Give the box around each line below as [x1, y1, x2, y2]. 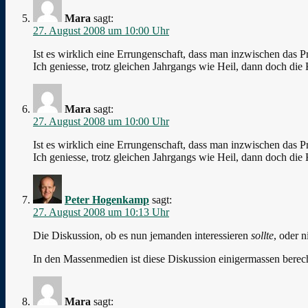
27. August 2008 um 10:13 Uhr [33, 206, 169, 218]
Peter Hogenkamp [65, 193, 149, 206]
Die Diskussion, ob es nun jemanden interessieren [33, 229, 251, 241]
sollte [251, 229, 274, 241]
